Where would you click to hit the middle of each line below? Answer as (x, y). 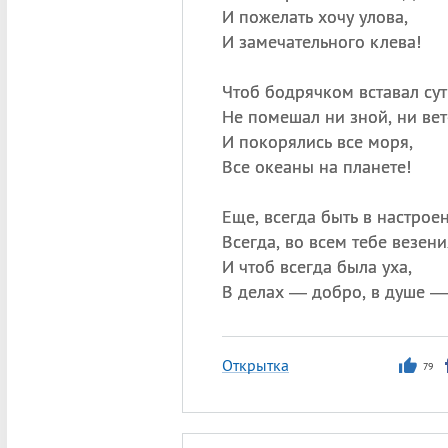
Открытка (255, 365)
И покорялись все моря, (317, 141)
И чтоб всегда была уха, (316, 266)
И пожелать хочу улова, (314, 16)
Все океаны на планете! (316, 166)
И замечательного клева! (321, 41)
